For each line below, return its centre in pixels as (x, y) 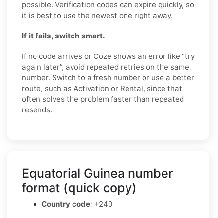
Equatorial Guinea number (98, 173)
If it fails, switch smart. (64, 36)
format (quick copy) (79, 188)
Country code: (67, 204)
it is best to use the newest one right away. (97, 15)
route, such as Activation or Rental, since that (102, 88)
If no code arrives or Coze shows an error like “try (108, 56)
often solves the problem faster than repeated (103, 99)
